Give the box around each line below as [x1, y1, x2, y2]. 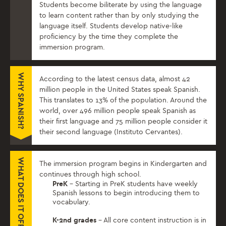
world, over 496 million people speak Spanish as [39, 106, 196, 116]
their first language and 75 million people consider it [39, 117, 207, 126]
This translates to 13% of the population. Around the [39, 96, 207, 105]
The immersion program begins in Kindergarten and [39, 159, 207, 168]
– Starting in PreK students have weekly [68, 180, 198, 189]
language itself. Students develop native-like [39, 22, 183, 31]
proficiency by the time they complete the [39, 32, 178, 41]
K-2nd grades [52, 215, 97, 224]
